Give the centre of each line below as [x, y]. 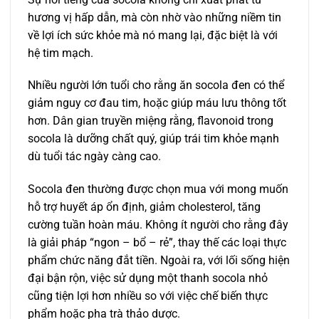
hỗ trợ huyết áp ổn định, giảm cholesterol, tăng [144, 207]
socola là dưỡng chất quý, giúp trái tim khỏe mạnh [153, 139]
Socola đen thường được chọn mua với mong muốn [158, 189]
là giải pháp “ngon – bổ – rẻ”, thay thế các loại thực [157, 243]
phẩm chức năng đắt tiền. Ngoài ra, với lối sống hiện [159, 261]
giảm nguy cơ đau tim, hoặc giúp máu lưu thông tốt [157, 103]
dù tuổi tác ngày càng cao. [94, 157]
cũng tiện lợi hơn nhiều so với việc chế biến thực [148, 296]
